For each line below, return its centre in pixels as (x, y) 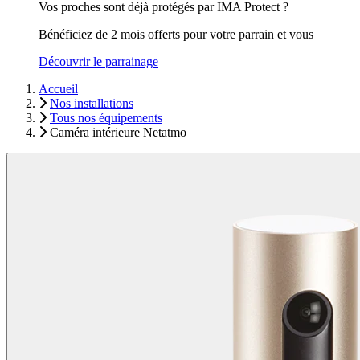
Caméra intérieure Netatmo (118, 132)
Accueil (58, 89)
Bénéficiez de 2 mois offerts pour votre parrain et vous (176, 34)
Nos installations (92, 103)
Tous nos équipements (106, 118)
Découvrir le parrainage (98, 61)
